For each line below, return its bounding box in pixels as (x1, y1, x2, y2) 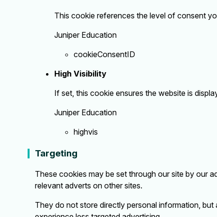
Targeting (35, 148, 77, 159)
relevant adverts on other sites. (35, 181, 142, 191)
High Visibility (54, 69, 107, 79)
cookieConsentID (74, 49, 135, 60)
